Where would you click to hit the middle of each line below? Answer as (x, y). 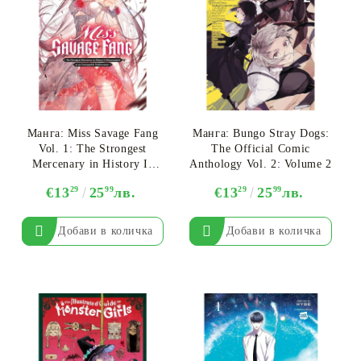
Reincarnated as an (93, 180)
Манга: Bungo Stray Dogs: (261, 134)
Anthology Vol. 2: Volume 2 (261, 164)
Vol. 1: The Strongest (93, 149)
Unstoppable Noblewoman (93, 195)
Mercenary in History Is (93, 164)
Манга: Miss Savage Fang (93, 134)
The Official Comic (261, 149)
